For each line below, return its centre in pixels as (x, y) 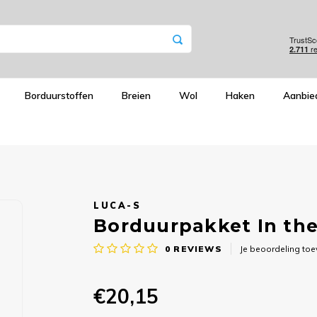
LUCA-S (117, 205)
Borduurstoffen (59, 95)
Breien (136, 95)
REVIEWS (196, 248)
